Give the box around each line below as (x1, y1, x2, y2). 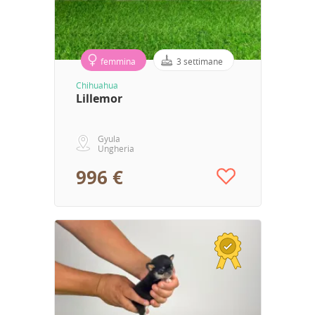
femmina (101, 55, 136, 67)
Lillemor (75, 90, 122, 106)
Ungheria (97, 142, 134, 154)
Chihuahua (75, 79, 118, 91)
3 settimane (176, 55, 223, 67)
